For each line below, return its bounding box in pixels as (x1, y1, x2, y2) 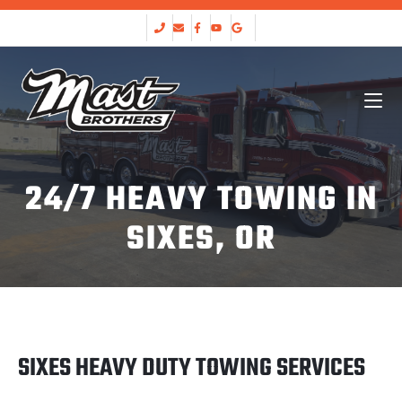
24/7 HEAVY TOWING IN (24, 175, 378, 226)
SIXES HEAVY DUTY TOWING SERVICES (18, 349, 365, 388)
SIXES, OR (126, 214, 276, 266)
